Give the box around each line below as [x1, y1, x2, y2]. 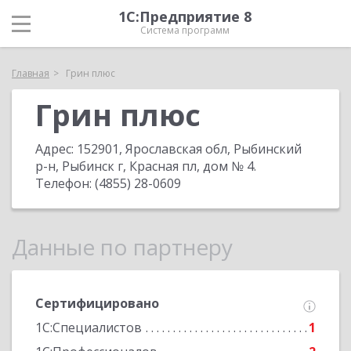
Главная [12, 67, 49, 80]
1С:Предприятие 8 [118, 7, 251, 26]
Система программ [140, 24, 230, 37]
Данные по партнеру [12, 232, 233, 262]
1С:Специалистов [35, 319, 142, 336]
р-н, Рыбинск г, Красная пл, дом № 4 [35, 157, 254, 175]
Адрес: [35, 140, 77, 157]
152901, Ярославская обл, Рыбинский [77, 140, 302, 157]
